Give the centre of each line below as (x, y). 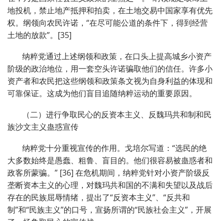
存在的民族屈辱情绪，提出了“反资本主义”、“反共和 (99, 198)
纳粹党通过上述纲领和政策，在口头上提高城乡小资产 (117, 56)
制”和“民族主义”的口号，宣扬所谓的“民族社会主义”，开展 (110, 210)
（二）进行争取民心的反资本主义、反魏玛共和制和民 (117, 115)
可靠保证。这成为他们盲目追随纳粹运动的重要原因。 (102, 93)
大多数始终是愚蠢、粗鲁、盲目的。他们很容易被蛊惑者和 (110, 161)
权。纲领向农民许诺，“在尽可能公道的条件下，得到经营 (108, 23)
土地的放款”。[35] (40, 35)
